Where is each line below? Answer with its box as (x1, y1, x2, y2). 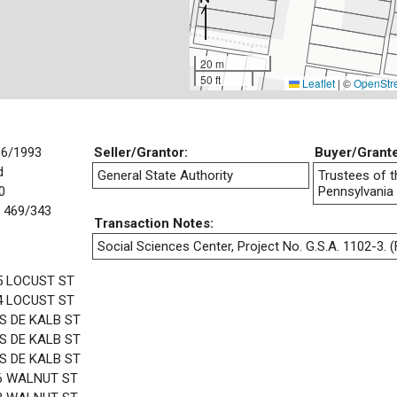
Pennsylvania (318, 183, 393, 199)
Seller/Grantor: (94, 144, 188, 160)
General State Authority (97, 167, 233, 183)
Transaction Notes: (94, 214, 214, 231)
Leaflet (300, 75, 335, 90)
